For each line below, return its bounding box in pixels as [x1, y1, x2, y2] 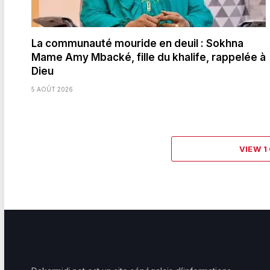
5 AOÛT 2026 [31, 85, 73, 93]
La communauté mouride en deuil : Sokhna [31, 37, 243, 49]
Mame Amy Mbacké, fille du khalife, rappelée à [31, 51, 266, 63]
